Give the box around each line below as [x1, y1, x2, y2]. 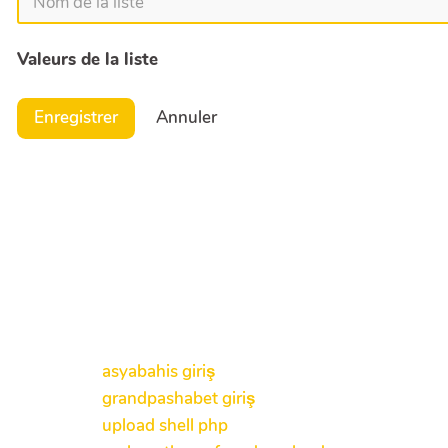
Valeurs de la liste [17, 47, 158, 71]
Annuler [156, 106, 217, 130]
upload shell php [102, 414, 228, 438]
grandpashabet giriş [102, 387, 255, 411]
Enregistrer [34, 106, 118, 130]
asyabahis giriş [102, 360, 215, 384]
